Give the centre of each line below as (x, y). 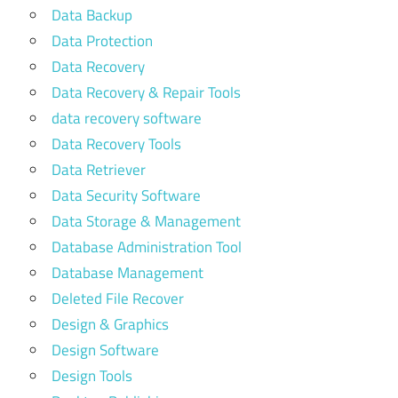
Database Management (127, 273)
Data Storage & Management (146, 221)
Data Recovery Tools (116, 144)
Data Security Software (126, 195)
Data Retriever (99, 170)
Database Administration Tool (147, 247)
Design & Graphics (110, 324)
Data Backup (92, 15)
